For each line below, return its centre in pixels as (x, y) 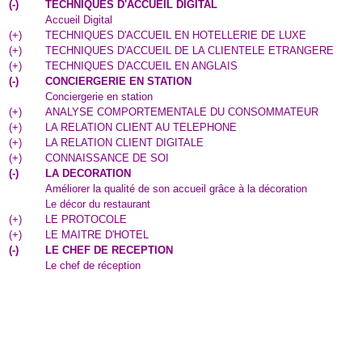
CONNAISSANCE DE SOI (107, 158)
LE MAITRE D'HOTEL (97, 235)
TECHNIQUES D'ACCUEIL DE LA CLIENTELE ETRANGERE (189, 51)
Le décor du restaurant (98, 204)
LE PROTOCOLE (86, 219)
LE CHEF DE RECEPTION (109, 250)
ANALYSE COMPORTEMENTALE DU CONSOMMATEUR (182, 112)
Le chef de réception (93, 265)
